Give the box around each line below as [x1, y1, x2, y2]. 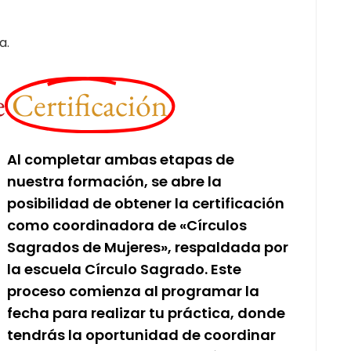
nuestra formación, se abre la [7, 171, 223, 191]
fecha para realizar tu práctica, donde [7, 302, 286, 323]
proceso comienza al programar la [7, 280, 260, 301]
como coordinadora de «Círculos [7, 215, 248, 235]
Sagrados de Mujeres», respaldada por [7, 237, 289, 257]
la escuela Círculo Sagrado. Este [7, 259, 242, 279]
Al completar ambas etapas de [7, 149, 235, 169]
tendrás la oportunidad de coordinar [7, 324, 277, 345]
